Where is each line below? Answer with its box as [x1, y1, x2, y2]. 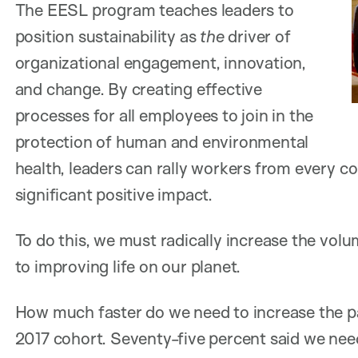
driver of [224, 25, 291, 46]
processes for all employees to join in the [14, 104, 314, 125]
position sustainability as [14, 25, 201, 46]
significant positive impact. [14, 183, 213, 205]
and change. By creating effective [14, 78, 263, 99]
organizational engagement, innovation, [14, 51, 307, 73]
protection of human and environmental [14, 130, 309, 152]
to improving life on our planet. [14, 255, 241, 276]
